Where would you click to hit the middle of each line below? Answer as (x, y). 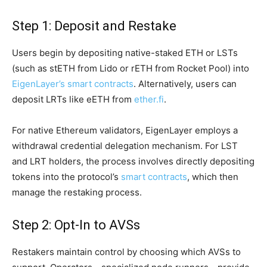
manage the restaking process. (77, 192)
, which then (213, 177)
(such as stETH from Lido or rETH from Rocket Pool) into (131, 68)
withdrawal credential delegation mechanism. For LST (125, 146)
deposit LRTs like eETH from (73, 99)
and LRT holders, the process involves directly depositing (133, 161)
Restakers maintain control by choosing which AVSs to (126, 252)
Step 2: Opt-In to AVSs (76, 225)
